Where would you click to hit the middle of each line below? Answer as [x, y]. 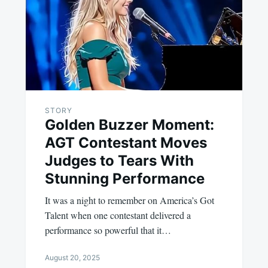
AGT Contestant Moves [126, 143]
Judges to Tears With [119, 161]
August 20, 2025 [72, 258]
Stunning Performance [124, 179]
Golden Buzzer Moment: [129, 125]
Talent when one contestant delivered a [118, 215]
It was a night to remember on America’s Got [129, 200]
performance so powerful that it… [108, 230]
